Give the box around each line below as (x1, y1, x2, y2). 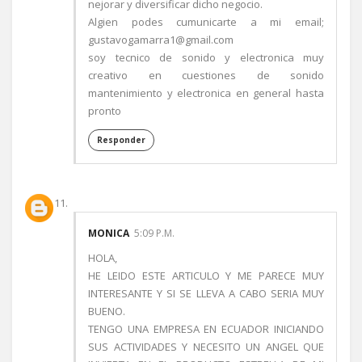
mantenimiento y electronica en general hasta (88, 86, 324, 100)
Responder (97, 134, 145, 145)
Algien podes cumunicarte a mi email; (88, 15, 324, 29)
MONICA (88, 226, 129, 240)
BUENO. (88, 304, 125, 318)
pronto (88, 103, 121, 118)
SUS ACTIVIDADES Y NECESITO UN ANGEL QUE (88, 339, 324, 354)
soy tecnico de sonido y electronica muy (88, 50, 324, 65)
